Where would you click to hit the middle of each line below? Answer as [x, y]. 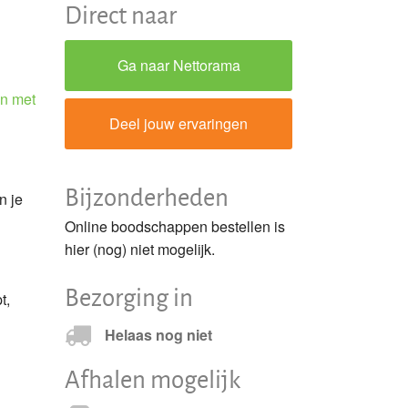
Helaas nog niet [159, 334]
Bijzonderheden [147, 196]
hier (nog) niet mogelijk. [140, 249]
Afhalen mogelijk [153, 378]
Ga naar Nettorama [178, 65]
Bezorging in [129, 296]
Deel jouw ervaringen [178, 123]
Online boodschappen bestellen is [175, 226]
